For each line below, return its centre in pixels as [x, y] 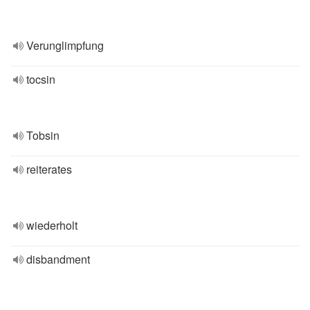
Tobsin [43, 135]
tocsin [41, 79]
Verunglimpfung [65, 45]
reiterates [49, 169]
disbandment [58, 259]
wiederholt [52, 225]
